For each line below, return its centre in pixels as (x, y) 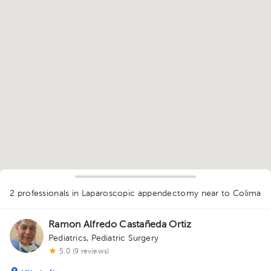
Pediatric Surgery (125, 238)
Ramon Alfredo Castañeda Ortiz (120, 225)
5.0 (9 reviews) (84, 252)
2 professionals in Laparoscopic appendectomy (106, 194)
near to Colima (231, 194)
